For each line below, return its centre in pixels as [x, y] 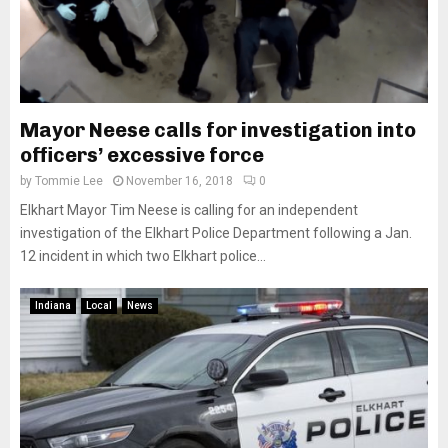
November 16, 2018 [179, 181]
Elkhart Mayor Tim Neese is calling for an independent [189, 210]
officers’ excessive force [142, 155]
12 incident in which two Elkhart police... [143, 256]
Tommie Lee [69, 181]
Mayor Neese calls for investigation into [218, 130]
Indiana [53, 305]
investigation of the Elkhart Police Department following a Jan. [216, 233]
